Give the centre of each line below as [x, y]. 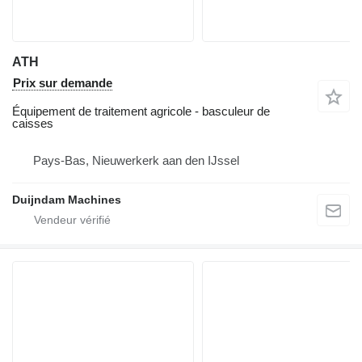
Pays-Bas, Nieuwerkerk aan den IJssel [136, 160]
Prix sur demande [63, 82]
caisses [33, 123]
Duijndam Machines [67, 199]
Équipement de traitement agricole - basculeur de [141, 111]
